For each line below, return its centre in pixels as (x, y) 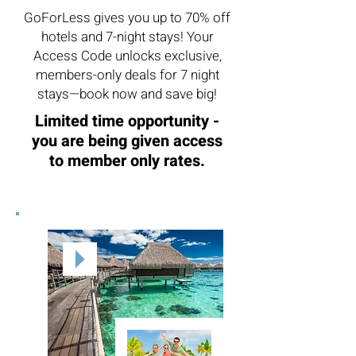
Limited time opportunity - (127, 121)
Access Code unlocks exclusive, (127, 56)
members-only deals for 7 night (127, 75)
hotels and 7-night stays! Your (127, 37)
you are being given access (127, 141)
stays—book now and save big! (127, 94)
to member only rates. (127, 161)
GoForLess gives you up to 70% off (127, 18)
